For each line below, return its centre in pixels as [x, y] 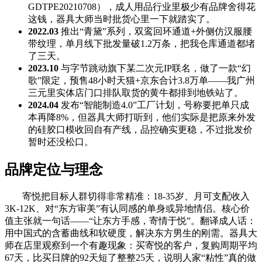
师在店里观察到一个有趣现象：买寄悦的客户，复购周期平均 [131, 245]
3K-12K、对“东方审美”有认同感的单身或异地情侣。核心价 [127, 208]
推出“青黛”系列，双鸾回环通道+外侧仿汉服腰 [155, 32]
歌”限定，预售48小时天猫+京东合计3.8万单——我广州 [142, 81]
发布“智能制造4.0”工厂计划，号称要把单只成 [154, 105]
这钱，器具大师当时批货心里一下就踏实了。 [122, 19]
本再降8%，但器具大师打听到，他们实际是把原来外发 [142, 118]
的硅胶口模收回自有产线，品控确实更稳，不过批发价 [140, 130]
